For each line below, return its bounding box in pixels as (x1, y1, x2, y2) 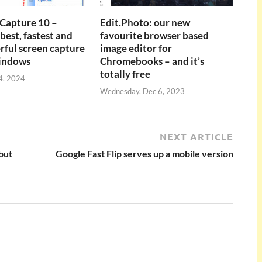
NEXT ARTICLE (160, 130, 233, 143)
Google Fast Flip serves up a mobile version (56, 147, 233, 159)
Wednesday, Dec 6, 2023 (100, 86, 185, 96)
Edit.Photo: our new (100, 16, 191, 29)
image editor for (100, 42, 173, 55)
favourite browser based (100, 29, 209, 42)
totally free (100, 68, 151, 81)
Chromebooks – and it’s (100, 55, 205, 68)
